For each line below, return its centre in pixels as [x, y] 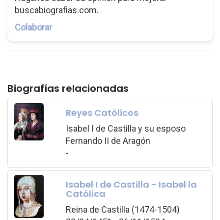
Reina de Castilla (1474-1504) [123, 209]
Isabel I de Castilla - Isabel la [131, 184]
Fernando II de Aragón [108, 140]
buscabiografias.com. [57, 10]
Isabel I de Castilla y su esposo [125, 128]
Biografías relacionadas [68, 88]
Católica [85, 193]
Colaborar [33, 27]
